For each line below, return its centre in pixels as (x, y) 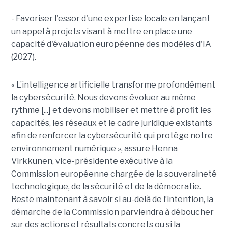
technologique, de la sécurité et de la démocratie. (106, 187)
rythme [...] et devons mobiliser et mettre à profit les (111, 110)
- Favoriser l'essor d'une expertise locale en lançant (110, 19)
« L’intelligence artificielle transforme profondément (113, 85)
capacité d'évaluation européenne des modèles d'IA (111, 44)
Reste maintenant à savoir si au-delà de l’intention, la (112, 199)
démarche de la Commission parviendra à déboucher (112, 212)
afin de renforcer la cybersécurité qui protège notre (112, 136)
